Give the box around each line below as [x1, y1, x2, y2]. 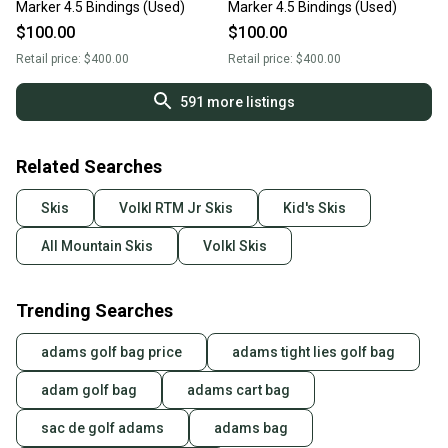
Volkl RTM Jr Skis [119, 200, 233, 217]
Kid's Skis [283, 200, 346, 217]
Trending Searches [16, 300, 173, 322]
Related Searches [16, 156, 162, 178]
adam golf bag [41, 382, 137, 399]
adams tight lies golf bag [232, 344, 395, 361]
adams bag [214, 420, 288, 437]
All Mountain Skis [41, 238, 153, 255]
